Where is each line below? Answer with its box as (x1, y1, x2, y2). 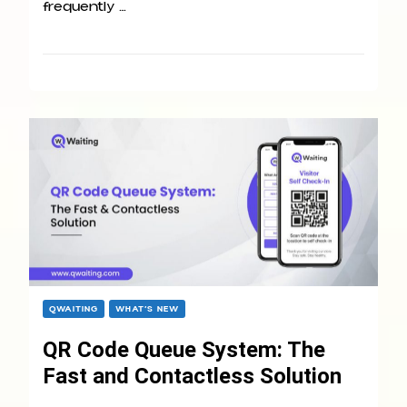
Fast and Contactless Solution (43, 363, 342, 390)
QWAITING (49, 303, 98, 316)
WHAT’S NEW (115, 303, 179, 316)
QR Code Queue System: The (43, 337, 325, 363)
